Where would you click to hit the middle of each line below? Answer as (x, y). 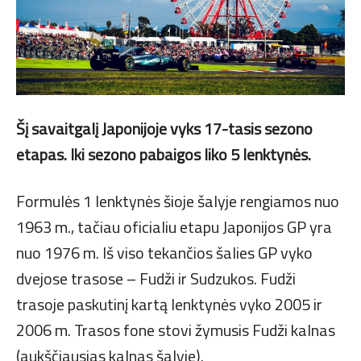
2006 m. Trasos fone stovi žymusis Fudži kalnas (176, 330)
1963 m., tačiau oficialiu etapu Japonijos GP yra (174, 226)
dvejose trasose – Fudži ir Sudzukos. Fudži (156, 278)
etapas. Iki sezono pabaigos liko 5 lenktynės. (164, 154)
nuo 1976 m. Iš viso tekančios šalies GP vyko (164, 252)
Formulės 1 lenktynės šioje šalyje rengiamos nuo (178, 201)
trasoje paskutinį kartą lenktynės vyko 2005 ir (169, 304)
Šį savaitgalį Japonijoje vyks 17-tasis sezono (164, 128)
